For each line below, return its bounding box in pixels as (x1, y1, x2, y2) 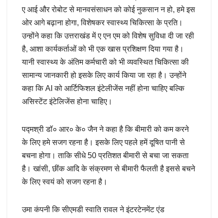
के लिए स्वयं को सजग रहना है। (22, 177, 108, 186)
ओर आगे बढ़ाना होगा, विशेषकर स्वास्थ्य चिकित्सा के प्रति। (22, 18, 183, 27)
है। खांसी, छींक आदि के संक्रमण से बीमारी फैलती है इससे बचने (22, 164, 195, 173)
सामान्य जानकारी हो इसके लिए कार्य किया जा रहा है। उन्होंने (22, 71, 186, 79)
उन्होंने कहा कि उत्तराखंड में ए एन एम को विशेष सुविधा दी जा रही (22, 31, 194, 40)
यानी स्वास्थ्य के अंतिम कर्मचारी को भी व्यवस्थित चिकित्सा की (22, 57, 189, 66)
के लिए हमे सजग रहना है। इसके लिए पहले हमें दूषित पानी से (22, 138, 185, 146)
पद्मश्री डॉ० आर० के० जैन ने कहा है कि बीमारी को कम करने (22, 125, 189, 133)
